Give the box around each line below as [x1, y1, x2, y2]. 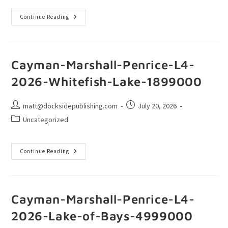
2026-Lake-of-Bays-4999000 [11, 208, 193, 223]
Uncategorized [23, 115, 69, 124]
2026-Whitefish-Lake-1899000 [11, 74, 202, 89]
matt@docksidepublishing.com [23, 101, 118, 110]
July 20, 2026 [138, 101, 177, 110]
